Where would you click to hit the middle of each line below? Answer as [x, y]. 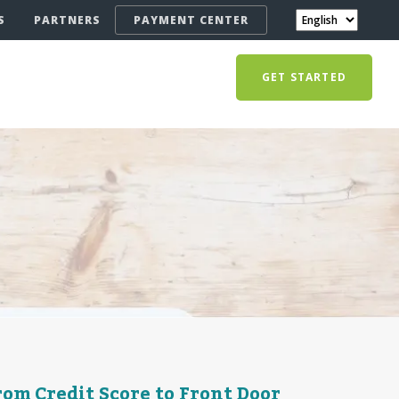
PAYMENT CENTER [191, 20]
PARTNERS [67, 20]
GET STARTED [304, 77]
